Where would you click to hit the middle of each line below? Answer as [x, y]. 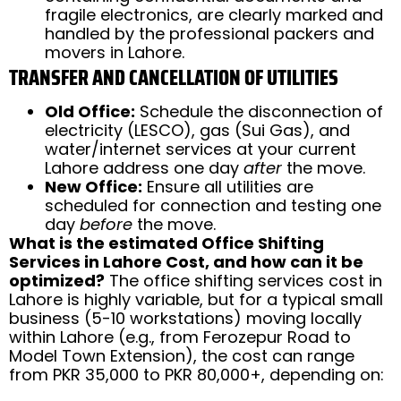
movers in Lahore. [115, 52]
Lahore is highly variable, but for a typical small [196, 299]
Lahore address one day [144, 167]
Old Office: [90, 111]
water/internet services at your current [200, 149]
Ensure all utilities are [228, 186]
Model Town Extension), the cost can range [182, 355]
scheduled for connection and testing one [213, 205]
